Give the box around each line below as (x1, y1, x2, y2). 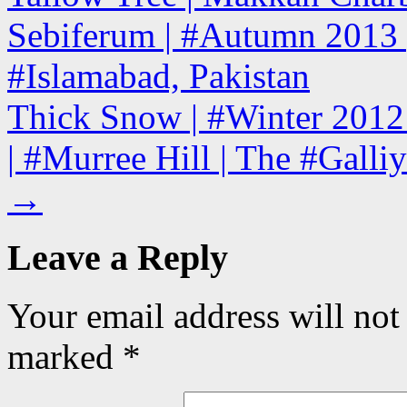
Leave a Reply (7, 236, 228, 278)
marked (7, 337, 123, 377)
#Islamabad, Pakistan (7, 55, 310, 95)
